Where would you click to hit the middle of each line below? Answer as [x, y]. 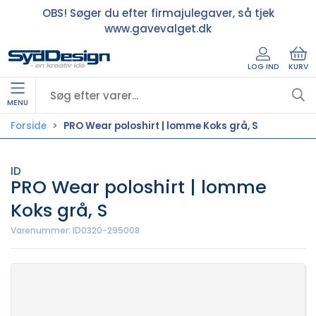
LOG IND [263, 67]
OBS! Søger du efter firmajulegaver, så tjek [158, 13]
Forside [29, 126]
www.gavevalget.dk [158, 28]
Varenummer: [42, 231]
